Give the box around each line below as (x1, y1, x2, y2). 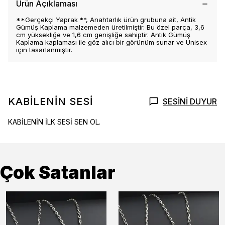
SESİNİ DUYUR (163, 96, 217, 106)
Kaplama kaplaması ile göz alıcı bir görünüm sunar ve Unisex (16, 38, 207, 46)
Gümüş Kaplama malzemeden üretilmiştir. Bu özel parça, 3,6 (16, 23, 204, 31)
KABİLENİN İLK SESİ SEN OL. (8, 118, 100, 126)
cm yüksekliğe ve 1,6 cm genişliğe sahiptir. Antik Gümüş (16, 31, 190, 39)
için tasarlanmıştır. (16, 46, 72, 54)
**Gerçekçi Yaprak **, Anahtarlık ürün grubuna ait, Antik (16, 16, 196, 24)
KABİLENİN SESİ (8, 95, 93, 107)
